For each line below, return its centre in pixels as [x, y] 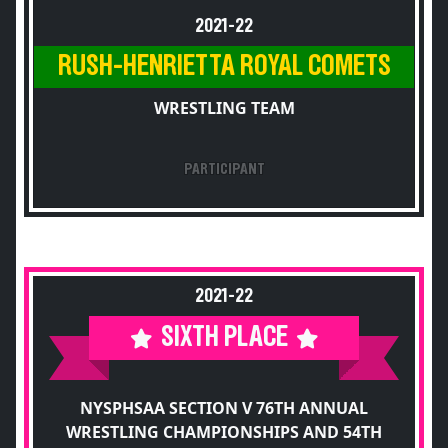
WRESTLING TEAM [224, 108]
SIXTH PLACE [224, 337]
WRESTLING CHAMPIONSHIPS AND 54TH [224, 432]
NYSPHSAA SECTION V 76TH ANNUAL [224, 408]
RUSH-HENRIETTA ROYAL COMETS [224, 66]
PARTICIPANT [224, 169]
